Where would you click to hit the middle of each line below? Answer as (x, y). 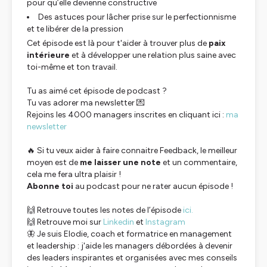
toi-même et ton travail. (72, 67)
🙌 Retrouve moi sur (65, 222)
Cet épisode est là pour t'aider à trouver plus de (118, 43)
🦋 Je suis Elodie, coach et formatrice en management (129, 234)
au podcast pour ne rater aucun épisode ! (153, 186)
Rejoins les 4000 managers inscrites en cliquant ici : (126, 115)
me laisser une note (120, 162)
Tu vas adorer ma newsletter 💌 (86, 103)
